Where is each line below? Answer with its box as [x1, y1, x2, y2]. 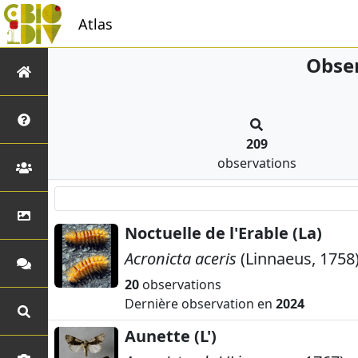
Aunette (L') [125, 325, 217, 348]
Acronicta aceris [125, 248, 237, 269]
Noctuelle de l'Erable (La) [125, 222, 322, 244]
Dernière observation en [125, 295, 276, 312]
